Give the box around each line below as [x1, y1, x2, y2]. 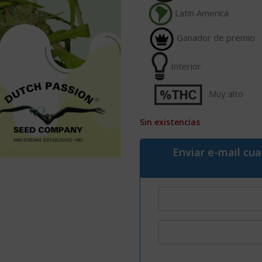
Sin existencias [140, 116, 200, 127]
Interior [168, 60, 201, 73]
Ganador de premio [174, 32, 255, 44]
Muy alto [206, 87, 243, 99]
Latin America [173, 7, 229, 19]
